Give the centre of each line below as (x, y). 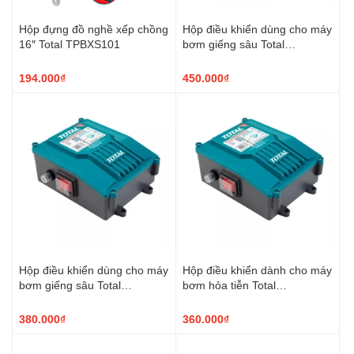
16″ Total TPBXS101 (70, 43)
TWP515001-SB (59, 299)
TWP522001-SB (223, 58)
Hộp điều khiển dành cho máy (257, 269)
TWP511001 (213, 299)
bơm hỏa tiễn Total (229, 284)
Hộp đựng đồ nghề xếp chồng (94, 28)
